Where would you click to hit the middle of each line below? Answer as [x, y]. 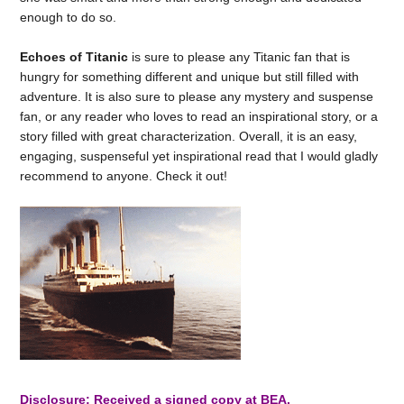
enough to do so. [69, 17]
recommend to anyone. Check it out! [124, 176]
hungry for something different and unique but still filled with [190, 77]
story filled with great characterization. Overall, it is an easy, [189, 137]
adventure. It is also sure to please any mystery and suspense [197, 97]
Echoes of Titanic [74, 57]
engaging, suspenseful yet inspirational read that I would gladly [199, 156]
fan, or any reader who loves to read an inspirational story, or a [199, 117]
